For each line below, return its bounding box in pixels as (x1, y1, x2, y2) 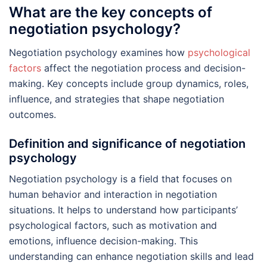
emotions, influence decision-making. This (9, 234, 198, 247)
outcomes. (9, 108, 56, 120)
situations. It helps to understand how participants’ (9, 203, 238, 216)
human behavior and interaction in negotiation (9, 188, 217, 200)
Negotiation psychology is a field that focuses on (9, 172, 232, 185)
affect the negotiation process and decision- (41, 61, 246, 74)
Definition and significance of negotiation (9, 136, 246, 151)
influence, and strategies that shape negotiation (9, 92, 224, 105)
